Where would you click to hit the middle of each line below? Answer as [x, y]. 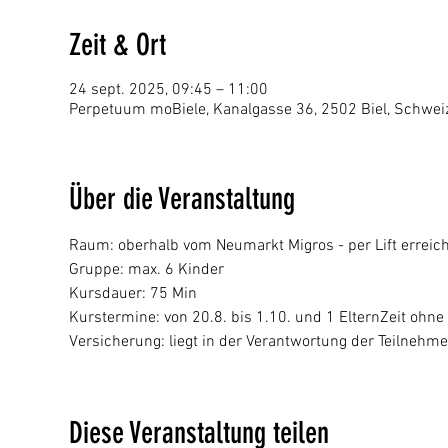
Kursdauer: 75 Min [134, 294]
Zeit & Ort [117, 45]
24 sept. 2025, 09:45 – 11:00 [168, 90]
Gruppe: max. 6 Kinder [146, 270]
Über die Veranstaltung [181, 199]
